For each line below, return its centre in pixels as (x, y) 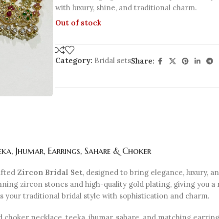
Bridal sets (112, 60)
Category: (74, 60)
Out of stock (78, 22)
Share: (142, 61)
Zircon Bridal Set (50, 172)
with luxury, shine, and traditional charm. (126, 7)
